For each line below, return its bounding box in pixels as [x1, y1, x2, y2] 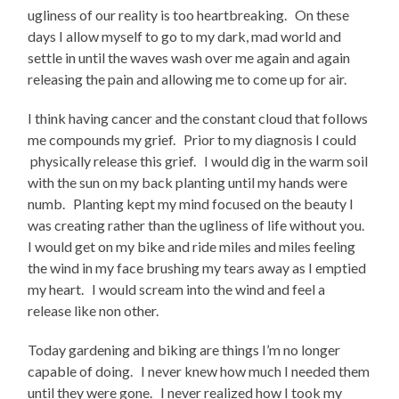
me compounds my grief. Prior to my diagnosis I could [28, 131, 357, 149]
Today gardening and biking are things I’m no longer [28, 341, 341, 359]
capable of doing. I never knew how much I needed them [28, 362, 370, 380]
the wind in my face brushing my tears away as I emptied [28, 259, 367, 277]
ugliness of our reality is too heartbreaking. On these [28, 6, 350, 24]
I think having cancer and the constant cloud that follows [28, 110, 369, 127]
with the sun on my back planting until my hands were [28, 174, 348, 191]
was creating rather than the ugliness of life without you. [28, 216, 370, 234]
